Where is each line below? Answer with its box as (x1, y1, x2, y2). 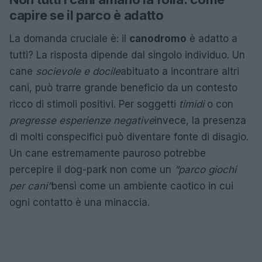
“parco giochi (174, 164, 236, 176)
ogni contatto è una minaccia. (9, 196, 150, 209)
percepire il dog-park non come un (9, 164, 174, 176)
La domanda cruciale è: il (9, 33, 129, 45)
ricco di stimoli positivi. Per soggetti (9, 98, 179, 111)
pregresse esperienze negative (9, 115, 154, 127)
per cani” (9, 180, 51, 192)
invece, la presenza (154, 115, 246, 127)
